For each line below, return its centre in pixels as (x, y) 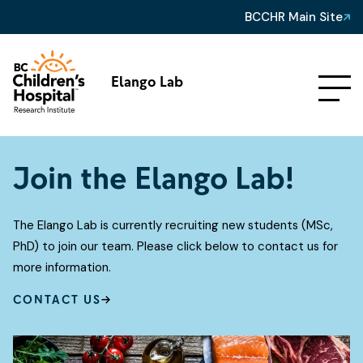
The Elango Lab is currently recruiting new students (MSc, (173, 225)
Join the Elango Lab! (154, 178)
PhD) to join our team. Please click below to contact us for (175, 246)
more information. (62, 267)
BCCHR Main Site (294, 17)
